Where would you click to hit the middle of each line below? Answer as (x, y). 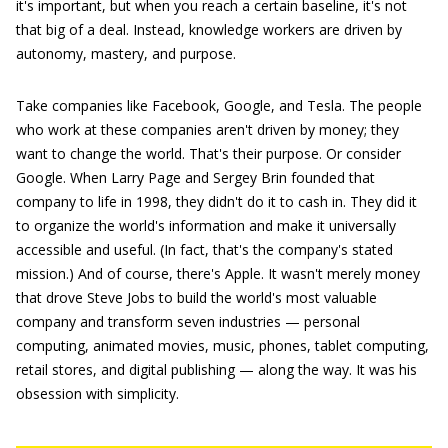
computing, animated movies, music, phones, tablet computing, (222, 345)
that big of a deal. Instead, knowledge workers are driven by (209, 29)
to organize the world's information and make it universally (206, 225)
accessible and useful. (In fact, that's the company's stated (204, 249)
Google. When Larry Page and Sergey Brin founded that (195, 177)
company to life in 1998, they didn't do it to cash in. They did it (216, 201)
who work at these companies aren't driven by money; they (207, 129)
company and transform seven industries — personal (188, 321)
